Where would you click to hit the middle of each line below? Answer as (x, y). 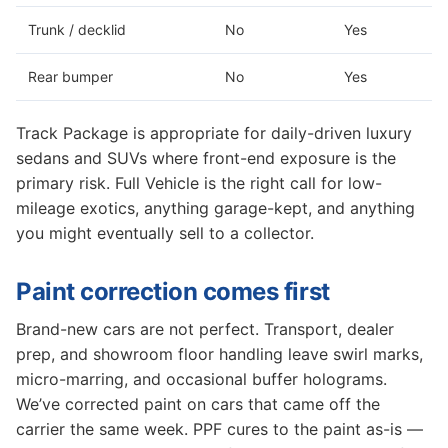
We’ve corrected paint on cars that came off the (198, 404)
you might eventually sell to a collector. (165, 233)
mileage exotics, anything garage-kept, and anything (215, 208)
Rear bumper (70, 76)
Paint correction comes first (173, 291)
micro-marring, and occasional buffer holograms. (201, 379)
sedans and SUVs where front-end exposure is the (206, 158)
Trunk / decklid (77, 29)
